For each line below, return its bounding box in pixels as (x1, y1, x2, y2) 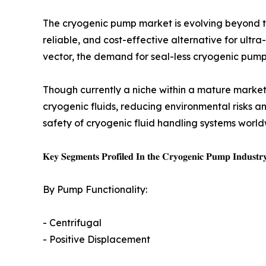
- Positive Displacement (43, 233, 150, 246)
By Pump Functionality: (43, 183, 147, 196)
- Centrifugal (43, 217, 102, 229)
